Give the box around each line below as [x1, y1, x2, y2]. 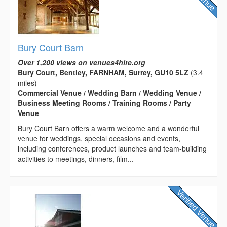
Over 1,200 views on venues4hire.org [18, 57, 145, 67]
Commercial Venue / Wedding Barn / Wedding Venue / [18, 87, 201, 98]
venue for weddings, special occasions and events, [18, 133, 180, 143]
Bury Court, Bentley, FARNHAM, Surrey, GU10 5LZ [18, 67, 188, 78]
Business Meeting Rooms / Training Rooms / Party [18, 97, 191, 108]
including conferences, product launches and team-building [18, 143, 207, 154]
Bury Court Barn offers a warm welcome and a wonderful [18, 123, 199, 133]
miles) [18, 77, 37, 88]
